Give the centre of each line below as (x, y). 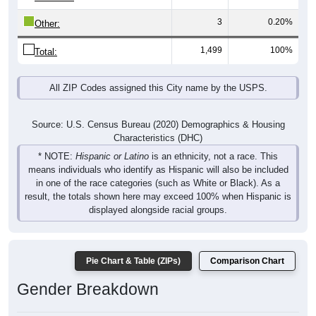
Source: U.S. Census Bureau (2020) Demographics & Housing (158, 109)
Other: (47, 8)
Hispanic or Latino (112, 141)
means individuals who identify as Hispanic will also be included (158, 154)
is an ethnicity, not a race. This (213, 141)
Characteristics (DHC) (158, 123)
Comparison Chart (247, 246)
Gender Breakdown (88, 274)
